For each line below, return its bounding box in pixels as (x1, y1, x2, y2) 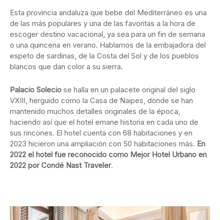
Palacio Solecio (10, 85, 61, 95)
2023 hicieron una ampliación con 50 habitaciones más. (10, 139, 197, 149)
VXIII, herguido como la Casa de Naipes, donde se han (10, 96, 193, 106)
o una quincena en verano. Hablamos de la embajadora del (10, 40, 206, 50)
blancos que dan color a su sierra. (10, 62, 123, 72)
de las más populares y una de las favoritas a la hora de (10, 19, 195, 28)
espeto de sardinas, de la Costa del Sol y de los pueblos (10, 51, 199, 61)
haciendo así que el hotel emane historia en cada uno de (10, 117, 198, 127)
